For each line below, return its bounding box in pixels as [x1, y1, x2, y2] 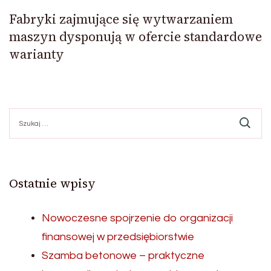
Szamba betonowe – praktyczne [42, 250, 204, 262]
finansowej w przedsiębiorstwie [42, 231, 194, 243]
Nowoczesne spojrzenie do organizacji [42, 212, 233, 224]
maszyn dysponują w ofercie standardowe [9, 28, 262, 46]
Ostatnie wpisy [9, 175, 96, 192]
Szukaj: [8, 109, 38, 119]
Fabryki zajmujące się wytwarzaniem [9, 10, 233, 28]
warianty [9, 45, 64, 64]
